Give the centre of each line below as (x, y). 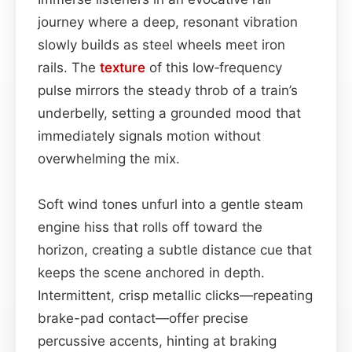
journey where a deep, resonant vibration (168, 22)
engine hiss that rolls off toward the (150, 227)
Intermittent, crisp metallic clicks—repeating (175, 295)
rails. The (69, 67)
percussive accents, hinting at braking (157, 341)
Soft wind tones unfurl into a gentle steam (170, 204)
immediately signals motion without (149, 136)
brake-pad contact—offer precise (143, 318)
